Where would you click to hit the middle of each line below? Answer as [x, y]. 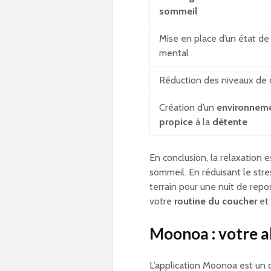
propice [176, 122]
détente [230, 122]
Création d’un [188, 108]
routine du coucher [216, 201]
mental [174, 53]
